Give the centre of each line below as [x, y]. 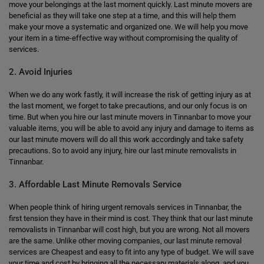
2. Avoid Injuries [41, 72]
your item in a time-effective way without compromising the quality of [123, 38]
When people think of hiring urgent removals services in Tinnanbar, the [125, 207]
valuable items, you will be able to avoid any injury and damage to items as [131, 128]
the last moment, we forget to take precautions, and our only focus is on [128, 106]
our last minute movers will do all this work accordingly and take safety [126, 139]
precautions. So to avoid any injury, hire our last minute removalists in [123, 151]
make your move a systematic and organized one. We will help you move [128, 27]
